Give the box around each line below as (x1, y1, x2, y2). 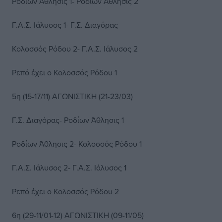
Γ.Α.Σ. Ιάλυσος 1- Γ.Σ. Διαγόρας (12, 19, 118, 30)
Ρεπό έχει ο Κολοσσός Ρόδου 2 (12, 186, 119, 197)
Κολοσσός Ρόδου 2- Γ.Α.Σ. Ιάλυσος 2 (12, 43, 138, 54)
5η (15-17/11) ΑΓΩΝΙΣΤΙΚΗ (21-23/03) (12, 91, 133, 102)
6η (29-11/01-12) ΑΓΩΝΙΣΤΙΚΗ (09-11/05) (12, 210, 144, 221)
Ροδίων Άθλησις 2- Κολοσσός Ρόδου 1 (12, 138, 142, 149)
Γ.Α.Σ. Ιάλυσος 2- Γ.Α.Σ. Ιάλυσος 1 (12, 162, 126, 173)
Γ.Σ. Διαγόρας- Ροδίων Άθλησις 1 (12, 114, 124, 125)
